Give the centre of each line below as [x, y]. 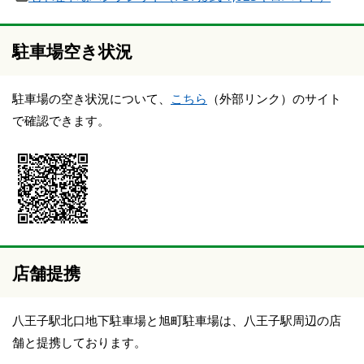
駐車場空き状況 [72, 50]
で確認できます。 [61, 120]
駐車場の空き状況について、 [91, 98]
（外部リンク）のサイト [274, 98]
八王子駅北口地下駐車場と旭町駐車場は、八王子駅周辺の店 [177, 320]
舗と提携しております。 [79, 342]
